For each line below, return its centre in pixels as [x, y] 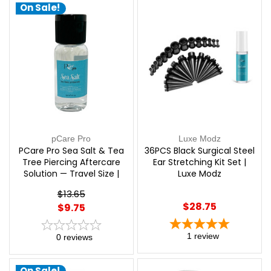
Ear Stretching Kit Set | [200, 162]
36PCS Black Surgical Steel [200, 151]
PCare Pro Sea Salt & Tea [71, 151]
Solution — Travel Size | [71, 174]
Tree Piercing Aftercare [71, 162]
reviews [78, 237]
